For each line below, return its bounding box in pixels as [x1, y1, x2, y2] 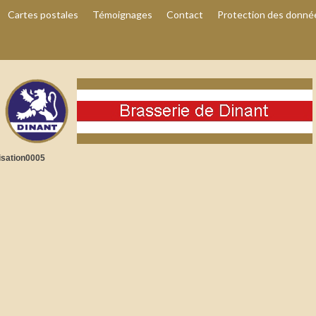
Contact [166, 8, 203, 20]
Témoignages [92, 8, 152, 20]
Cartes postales [8, 8, 78, 20]
